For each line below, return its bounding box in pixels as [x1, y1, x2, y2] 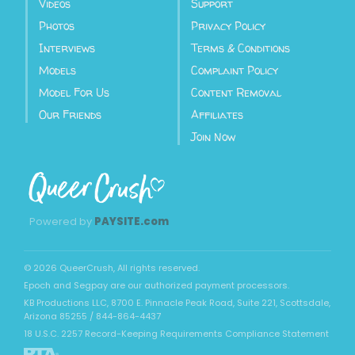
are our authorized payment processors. [110, 278, 289, 292]
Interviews [39, 40, 95, 55]
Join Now [191, 128, 235, 144]
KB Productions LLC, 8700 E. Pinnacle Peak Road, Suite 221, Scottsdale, [24, 296, 330, 309]
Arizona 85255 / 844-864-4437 [24, 309, 161, 323]
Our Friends [39, 106, 101, 122]
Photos [39, 17, 74, 33]
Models [39, 62, 76, 78]
